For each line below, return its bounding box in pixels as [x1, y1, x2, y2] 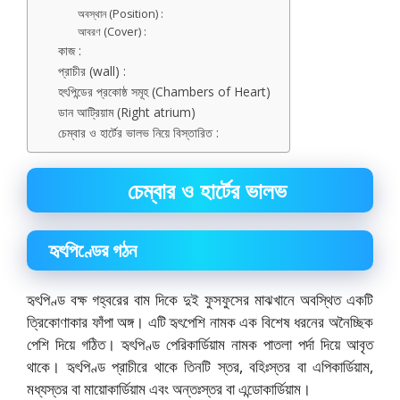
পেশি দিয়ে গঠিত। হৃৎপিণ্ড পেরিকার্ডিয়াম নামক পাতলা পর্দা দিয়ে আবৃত [27, 333, 373, 354]
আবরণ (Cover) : [78, 23, 147, 39]
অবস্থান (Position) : [78, 5, 164, 21]
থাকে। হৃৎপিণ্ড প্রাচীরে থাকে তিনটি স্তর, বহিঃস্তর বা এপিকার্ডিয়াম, [27, 355, 373, 377]
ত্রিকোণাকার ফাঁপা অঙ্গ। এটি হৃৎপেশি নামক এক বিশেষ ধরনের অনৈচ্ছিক [27, 311, 373, 332]
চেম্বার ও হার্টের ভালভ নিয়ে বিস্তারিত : [58, 123, 220, 141]
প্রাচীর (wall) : [58, 62, 127, 79]
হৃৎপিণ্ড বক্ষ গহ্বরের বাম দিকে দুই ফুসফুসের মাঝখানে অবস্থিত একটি [27, 288, 373, 310]
